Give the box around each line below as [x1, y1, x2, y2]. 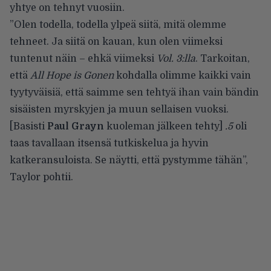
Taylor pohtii [10, 172, 71, 183]
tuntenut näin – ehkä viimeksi [10, 53, 157, 65]
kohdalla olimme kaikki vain [114, 70, 251, 82]
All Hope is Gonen [30, 70, 114, 82]
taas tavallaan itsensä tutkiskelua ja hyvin [10, 138, 209, 149]
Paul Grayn [47, 121, 104, 132]
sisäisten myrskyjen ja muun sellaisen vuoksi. [10, 104, 229, 116]
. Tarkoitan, [195, 53, 250, 65]
